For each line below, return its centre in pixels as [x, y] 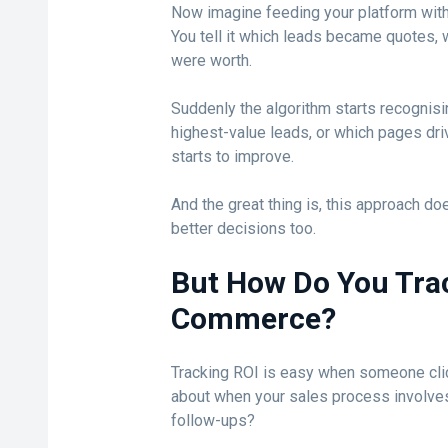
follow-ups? [212, 420]
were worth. [211, 60]
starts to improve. [232, 156]
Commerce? [253, 318]
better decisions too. [243, 228]
